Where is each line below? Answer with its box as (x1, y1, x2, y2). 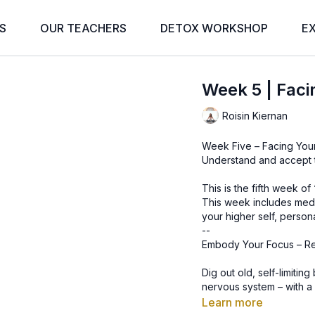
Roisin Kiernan (222, 109, 288, 122)
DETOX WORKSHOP (160, 21, 268, 35)
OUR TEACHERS (40, 21, 127, 35)
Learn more (202, 295, 264, 309)
